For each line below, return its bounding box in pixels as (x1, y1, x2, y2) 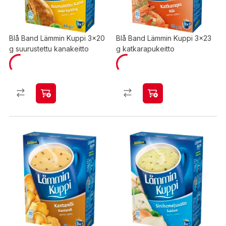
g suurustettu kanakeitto (9, 44, 89, 53)
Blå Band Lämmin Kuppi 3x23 (116, 34, 211, 42)
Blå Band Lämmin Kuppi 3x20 (9, 34, 105, 42)
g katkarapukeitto (116, 44, 175, 53)
